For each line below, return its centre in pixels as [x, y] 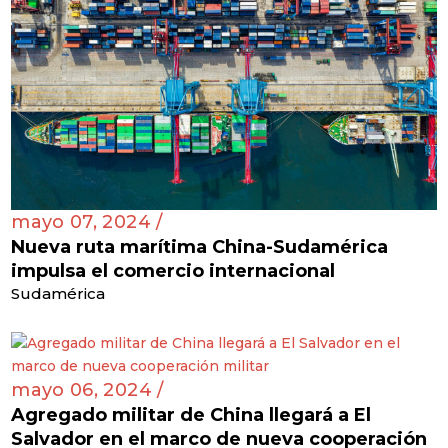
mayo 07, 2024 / [87, 222]
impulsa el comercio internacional [173, 271]
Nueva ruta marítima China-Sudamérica [200, 247]
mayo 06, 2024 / [87, 390]
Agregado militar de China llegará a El [191, 415]
